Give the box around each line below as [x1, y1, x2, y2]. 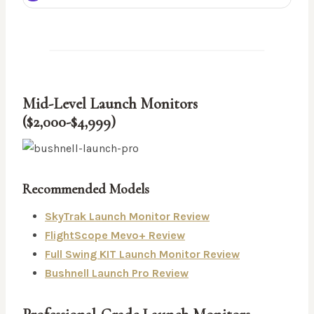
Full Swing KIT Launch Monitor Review [45, 247, 240, 261]
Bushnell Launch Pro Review [45, 266, 189, 280]
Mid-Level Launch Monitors [22, 95, 198, 114]
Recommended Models [22, 181, 149, 198]
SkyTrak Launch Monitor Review [45, 210, 210, 224]
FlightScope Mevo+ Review [45, 228, 185, 243]
